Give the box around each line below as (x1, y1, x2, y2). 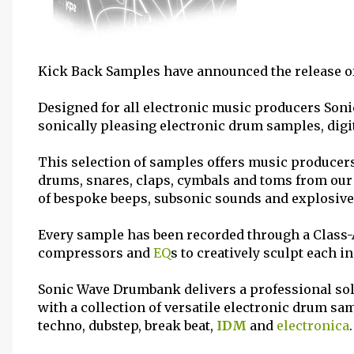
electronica (277, 318, 349, 333)
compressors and (38, 245, 153, 261)
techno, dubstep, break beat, (38, 318, 217, 333)
